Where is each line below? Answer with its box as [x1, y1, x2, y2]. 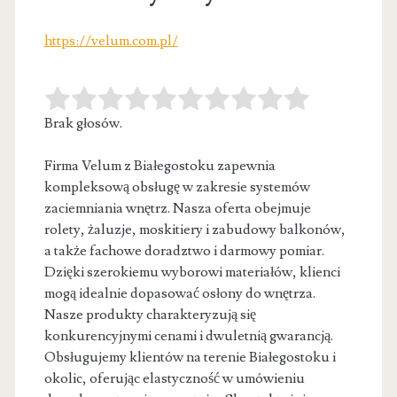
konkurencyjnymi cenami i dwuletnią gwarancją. [43, 326, 333, 345]
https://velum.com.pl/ [43, 31, 178, 50]
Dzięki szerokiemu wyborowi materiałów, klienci [43, 262, 340, 281]
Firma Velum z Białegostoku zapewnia [43, 156, 276, 175]
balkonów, [276, 220, 346, 238]
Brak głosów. [43, 113, 122, 132]
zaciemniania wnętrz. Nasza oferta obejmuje [43, 198, 311, 217]
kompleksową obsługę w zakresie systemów [43, 177, 310, 196]
